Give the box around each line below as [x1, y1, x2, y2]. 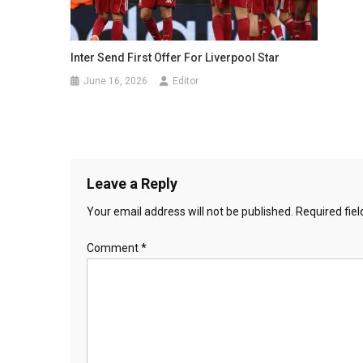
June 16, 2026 [83, 75, 148, 87]
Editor [173, 75, 199, 87]
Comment [87, 241, 141, 254]
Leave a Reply [87, 174, 177, 192]
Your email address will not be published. [87, 204, 293, 218]
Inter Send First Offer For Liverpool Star [70, 50, 280, 64]
